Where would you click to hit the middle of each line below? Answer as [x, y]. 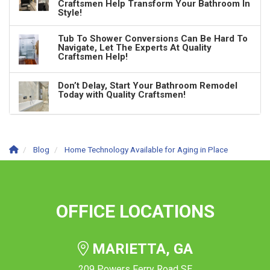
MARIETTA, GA [140, 249]
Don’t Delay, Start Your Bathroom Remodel [148, 86]
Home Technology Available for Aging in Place [146, 149]
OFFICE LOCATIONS [135, 211]
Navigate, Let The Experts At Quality [135, 48]
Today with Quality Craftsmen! [122, 95]
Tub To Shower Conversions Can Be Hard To [153, 39]
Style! [70, 13]
